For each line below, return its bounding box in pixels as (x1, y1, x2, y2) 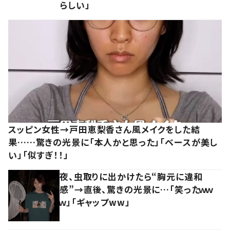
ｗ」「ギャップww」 (60, 195, 130, 208)
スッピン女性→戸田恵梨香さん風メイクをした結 (8, 122, 200, 136)
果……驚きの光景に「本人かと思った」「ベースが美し (8, 135, 218, 148)
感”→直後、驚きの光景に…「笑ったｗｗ (60, 182, 214, 196)
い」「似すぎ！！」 (8, 148, 69, 161)
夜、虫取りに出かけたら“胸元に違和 (60, 169, 203, 183)
